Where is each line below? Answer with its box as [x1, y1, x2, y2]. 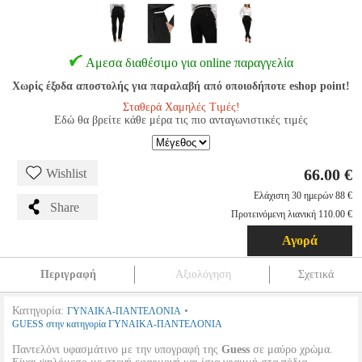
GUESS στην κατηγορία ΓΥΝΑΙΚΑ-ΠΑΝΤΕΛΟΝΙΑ [12, 318, 222, 330]
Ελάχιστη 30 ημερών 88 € [254, 190, 352, 201]
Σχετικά [298, 268, 334, 280]
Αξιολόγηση [175, 268, 231, 280]
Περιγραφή [40, 268, 96, 280]
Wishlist [46, 166, 86, 180]
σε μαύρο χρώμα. [250, 343, 333, 356]
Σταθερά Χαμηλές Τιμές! [122, 101, 240, 113]
